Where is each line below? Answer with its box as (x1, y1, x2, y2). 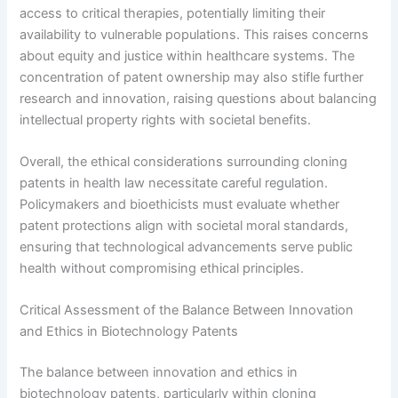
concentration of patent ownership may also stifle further (20, 68, 364, 85)
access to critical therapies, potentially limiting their (20, 4, 326, 21)
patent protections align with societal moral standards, (20, 218, 349, 235)
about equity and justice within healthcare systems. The (20, 47, 355, 64)
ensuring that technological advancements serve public (20, 239, 354, 256)
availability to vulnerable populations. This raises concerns (20, 26, 370, 43)
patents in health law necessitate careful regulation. (20, 175, 329, 192)
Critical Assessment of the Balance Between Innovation (20, 302, 354, 319)
